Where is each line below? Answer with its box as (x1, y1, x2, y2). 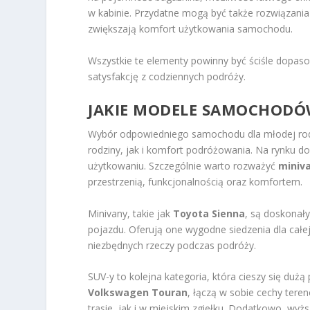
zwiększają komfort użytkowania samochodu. (88, 22, 293, 36)
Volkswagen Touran (88, 286, 188, 300)
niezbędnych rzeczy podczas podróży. (88, 238, 257, 252)
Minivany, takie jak (88, 206, 174, 220)
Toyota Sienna (173, 206, 246, 220)
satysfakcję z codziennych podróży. (88, 69, 246, 83)
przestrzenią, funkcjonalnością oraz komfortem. (88, 175, 303, 189)
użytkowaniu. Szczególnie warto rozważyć (88, 159, 279, 173)
